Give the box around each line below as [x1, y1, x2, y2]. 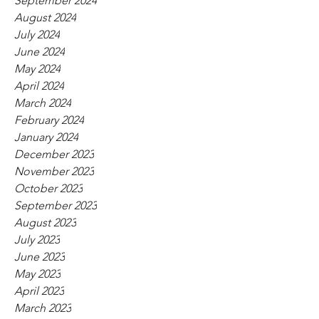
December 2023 [14, 147, 94, 161]
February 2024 [14, 113, 84, 127]
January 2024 [14, 130, 78, 144]
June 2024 [14, 45, 65, 58]
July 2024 [14, 28, 60, 41]
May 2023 [14, 267, 61, 281]
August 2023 [14, 216, 76, 229]
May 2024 [14, 62, 61, 75]
